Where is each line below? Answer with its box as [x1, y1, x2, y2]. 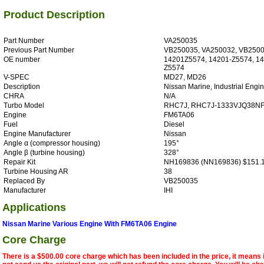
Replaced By [4, 176, 45, 185]
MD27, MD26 [164, 72, 206, 81]
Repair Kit [4, 157, 35, 166]
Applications [2, 201, 66, 213]
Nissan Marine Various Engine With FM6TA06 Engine [2, 219, 177, 228]
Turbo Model [4, 101, 44, 110]
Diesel [164, 120, 184, 128]
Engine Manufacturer [4, 129, 71, 138]
